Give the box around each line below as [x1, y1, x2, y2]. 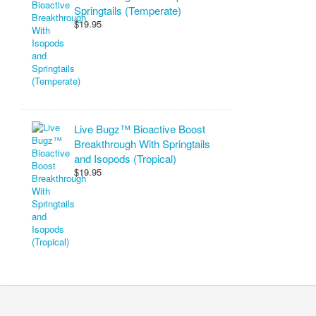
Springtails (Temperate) [74, 3, 181, 18]
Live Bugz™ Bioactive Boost [74, 121, 205, 136]
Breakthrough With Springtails [74, 136, 210, 151]
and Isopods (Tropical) [74, 151, 176, 166]
